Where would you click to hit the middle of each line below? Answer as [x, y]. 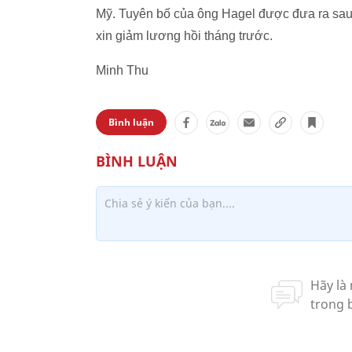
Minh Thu [122, 70]
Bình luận [131, 122]
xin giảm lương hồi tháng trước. [184, 36]
